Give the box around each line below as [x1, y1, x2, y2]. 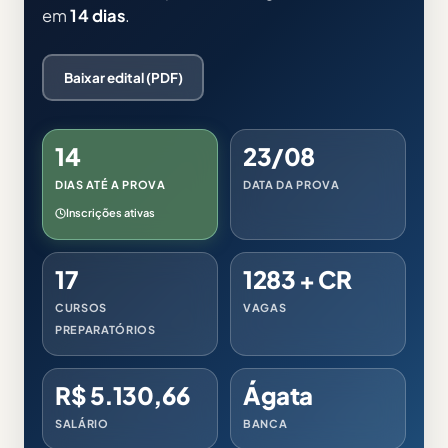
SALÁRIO [55, 416, 109, 430]
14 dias [70, 5, 126, 26]
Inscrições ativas [66, 206, 155, 219]
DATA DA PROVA [243, 178, 340, 191]
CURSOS [55, 300, 107, 314]
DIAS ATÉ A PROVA [55, 178, 166, 191]
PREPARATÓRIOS [55, 322, 156, 336]
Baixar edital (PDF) [63, 68, 183, 86]
